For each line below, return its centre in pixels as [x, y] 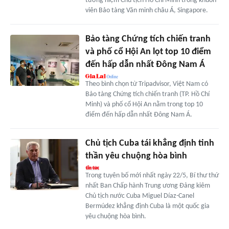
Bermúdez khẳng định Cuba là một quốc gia [147, 206]
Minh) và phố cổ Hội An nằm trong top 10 [144, 104]
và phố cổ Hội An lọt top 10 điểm [148, 52]
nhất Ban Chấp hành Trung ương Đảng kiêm [147, 186]
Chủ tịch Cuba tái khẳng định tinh [150, 143]
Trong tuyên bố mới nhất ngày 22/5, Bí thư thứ [152, 175]
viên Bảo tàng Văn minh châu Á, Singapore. [146, 10]
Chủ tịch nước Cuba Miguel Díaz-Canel [140, 196]
